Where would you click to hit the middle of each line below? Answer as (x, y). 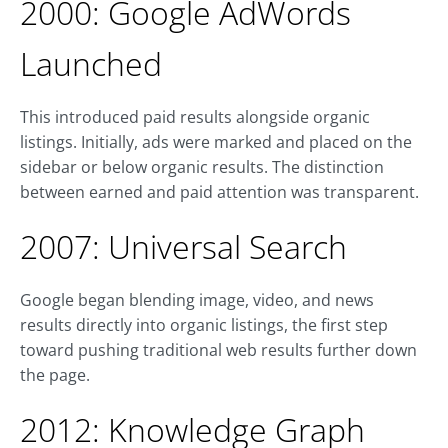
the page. (55, 375)
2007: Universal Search (183, 247)
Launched (91, 64)
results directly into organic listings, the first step (204, 325)
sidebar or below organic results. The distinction (202, 167)
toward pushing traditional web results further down (218, 350)
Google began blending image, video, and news (197, 300)
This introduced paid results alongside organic (195, 117)
